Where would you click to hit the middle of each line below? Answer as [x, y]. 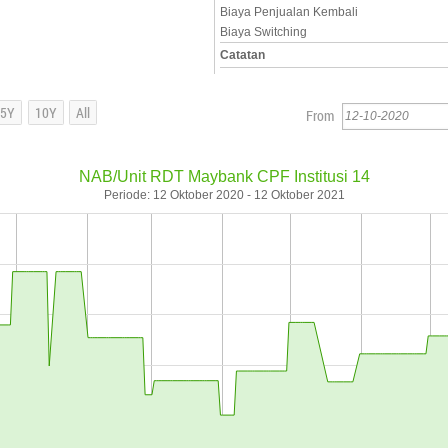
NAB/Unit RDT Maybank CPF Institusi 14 [224, 176]
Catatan [242, 55]
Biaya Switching [263, 32]
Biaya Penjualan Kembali [289, 12]
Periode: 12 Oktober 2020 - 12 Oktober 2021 [224, 195]
